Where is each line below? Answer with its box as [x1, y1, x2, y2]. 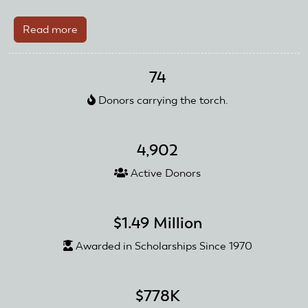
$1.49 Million [113, 213, 202, 233]
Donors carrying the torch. [95, 93, 228, 107]
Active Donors [128, 166, 201, 180]
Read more [23, 23, 78, 36]
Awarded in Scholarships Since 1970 [72, 239, 252, 253]
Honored [78, 72, 122, 86]
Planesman [78, 39, 133, 53]
